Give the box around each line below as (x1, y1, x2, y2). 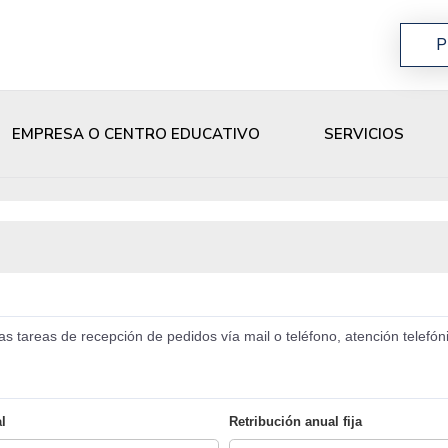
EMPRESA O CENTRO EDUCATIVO (12, 124, 260, 145)
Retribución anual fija (229, 414, 362, 430)
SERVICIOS (324, 124, 404, 145)
